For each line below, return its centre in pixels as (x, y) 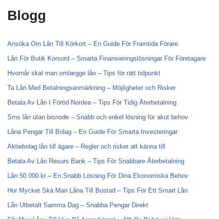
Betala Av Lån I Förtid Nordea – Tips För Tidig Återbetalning (92, 102)
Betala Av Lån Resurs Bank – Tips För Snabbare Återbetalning (96, 161)
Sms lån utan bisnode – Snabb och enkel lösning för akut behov (98, 117)
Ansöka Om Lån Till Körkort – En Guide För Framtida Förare (93, 44)
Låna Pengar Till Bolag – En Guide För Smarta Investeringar (92, 132)
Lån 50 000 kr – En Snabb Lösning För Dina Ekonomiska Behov (98, 176)
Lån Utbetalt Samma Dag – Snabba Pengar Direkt (78, 205)
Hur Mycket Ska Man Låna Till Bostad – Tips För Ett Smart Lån (98, 190)
